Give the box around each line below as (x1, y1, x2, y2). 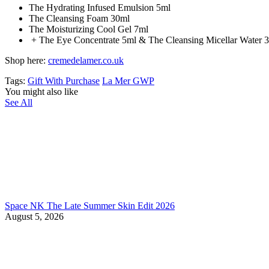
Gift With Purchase (28, 75, 100, 86)
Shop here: (5, 55, 46, 65)
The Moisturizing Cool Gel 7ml (29, 23, 148, 34)
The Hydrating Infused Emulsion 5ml (29, 2, 171, 13)
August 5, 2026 (5, 211, 64, 222)
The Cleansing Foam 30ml (29, 13, 130, 23)
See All (5, 97, 32, 107)
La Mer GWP (102, 75, 154, 86)
